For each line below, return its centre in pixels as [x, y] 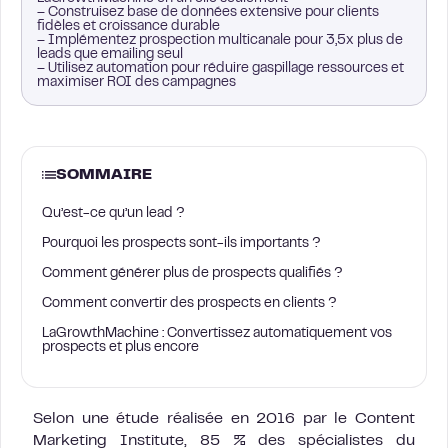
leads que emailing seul [110, 55]
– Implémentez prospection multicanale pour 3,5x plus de [220, 41]
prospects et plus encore [120, 348]
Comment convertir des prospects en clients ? [189, 304]
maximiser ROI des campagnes [136, 83]
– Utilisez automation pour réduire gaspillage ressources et [220, 69]
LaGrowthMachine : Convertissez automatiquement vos [217, 334]
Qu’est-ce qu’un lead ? [113, 214]
